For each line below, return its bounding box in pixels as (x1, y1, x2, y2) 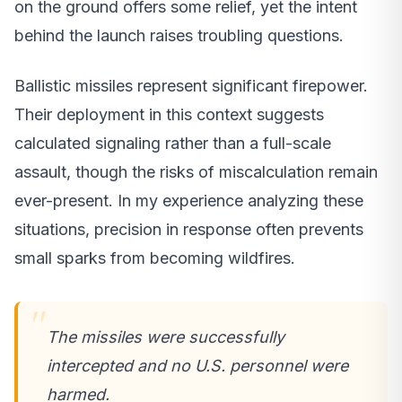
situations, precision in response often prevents (14, 219, 363, 239)
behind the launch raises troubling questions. (14, 25, 344, 45)
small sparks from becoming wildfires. (14, 248, 295, 267)
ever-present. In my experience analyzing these (14, 190, 363, 210)
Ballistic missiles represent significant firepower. (14, 75, 368, 95)
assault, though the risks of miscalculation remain (14, 162, 378, 181)
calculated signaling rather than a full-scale (14, 133, 331, 153)
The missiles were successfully (47, 327, 284, 346)
